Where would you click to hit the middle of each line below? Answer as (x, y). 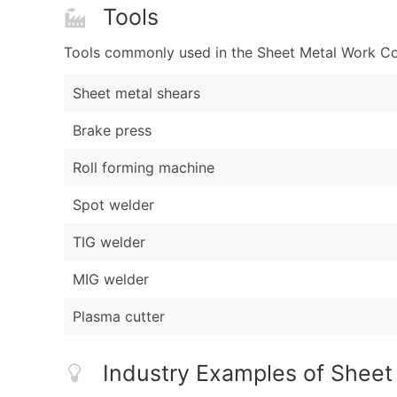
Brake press (112, 131)
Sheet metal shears (136, 93)
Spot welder (113, 205)
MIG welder (111, 280)
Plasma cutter (119, 317)
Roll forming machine (144, 168)
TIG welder (109, 242)
